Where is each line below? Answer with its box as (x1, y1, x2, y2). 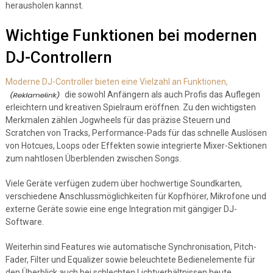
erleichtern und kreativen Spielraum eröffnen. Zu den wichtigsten (5, 102, 256, 112)
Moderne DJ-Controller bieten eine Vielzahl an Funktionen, (5, 77, 228, 87)
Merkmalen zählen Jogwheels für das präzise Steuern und (5, 115, 230, 125)
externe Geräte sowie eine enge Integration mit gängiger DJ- (5, 204, 237, 214)
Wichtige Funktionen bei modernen (5, 26, 257, 44)
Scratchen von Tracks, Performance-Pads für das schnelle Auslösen (5, 128, 267, 138)
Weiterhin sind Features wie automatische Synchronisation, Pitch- (5, 242, 257, 252)
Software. (5, 217, 44, 227)
